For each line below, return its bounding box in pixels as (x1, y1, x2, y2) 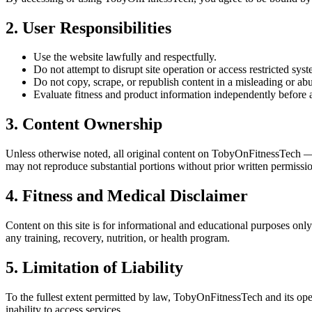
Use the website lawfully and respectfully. (33, 51, 217, 63)
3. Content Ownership (6, 115, 162, 134)
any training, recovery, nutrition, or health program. (6, 232, 230, 244)
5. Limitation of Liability (6, 258, 183, 276)
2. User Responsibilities (6, 18, 171, 37)
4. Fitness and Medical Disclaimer (6, 187, 248, 205)
